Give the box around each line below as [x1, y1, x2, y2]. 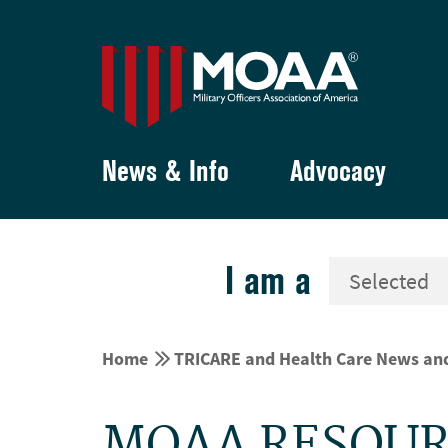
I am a [225, 256, 311, 304]
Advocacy [290, 152, 386, 189]
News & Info [102, 152, 229, 189]
